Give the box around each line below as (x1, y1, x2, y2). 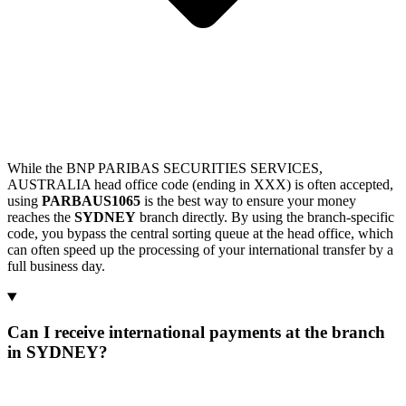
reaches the (7, 209, 74, 226)
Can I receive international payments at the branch (7, 322, 385, 342)
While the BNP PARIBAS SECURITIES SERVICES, (7, 160, 323, 177)
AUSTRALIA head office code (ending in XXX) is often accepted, (7, 177, 393, 193)
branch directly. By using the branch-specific (136, 209, 394, 226)
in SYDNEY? (7, 342, 108, 362)
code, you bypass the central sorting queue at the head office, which (7, 226, 393, 242)
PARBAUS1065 (42, 193, 140, 209)
